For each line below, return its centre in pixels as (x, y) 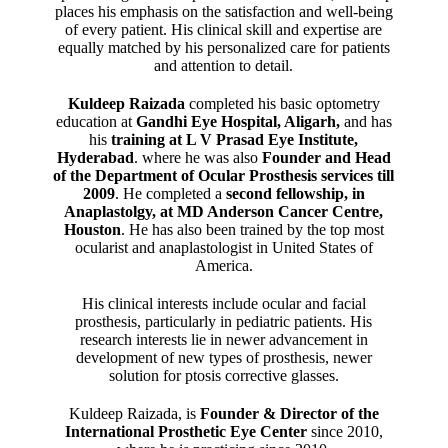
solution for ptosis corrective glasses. (223, 375)
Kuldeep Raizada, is (134, 413)
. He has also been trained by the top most (252, 229)
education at (95, 121)
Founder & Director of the (289, 413)
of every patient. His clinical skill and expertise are (224, 29)
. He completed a (170, 193)
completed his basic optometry (284, 103)
